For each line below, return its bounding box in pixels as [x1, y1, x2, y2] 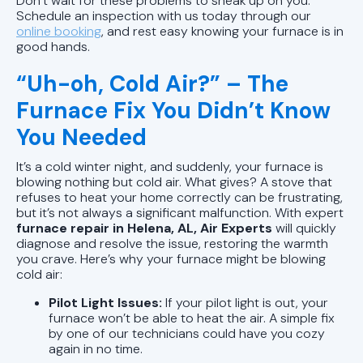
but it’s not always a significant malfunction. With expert [16, 203, 344, 221]
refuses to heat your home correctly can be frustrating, [16, 188, 343, 206]
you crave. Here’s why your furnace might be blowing [16, 250, 326, 267]
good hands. [16, 37, 90, 55]
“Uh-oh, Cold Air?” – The [16, 68, 288, 99]
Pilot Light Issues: [49, 293, 165, 311]
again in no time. [49, 340, 143, 357]
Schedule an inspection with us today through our [16, 6, 311, 24]
